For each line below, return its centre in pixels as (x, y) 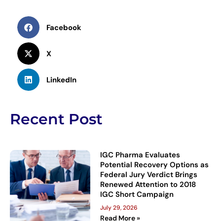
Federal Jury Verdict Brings (149, 175)
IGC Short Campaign (137, 195)
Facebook (64, 27)
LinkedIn (61, 80)
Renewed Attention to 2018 (148, 185)
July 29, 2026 (119, 208)
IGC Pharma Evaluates (140, 155)
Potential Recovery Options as (155, 165)
